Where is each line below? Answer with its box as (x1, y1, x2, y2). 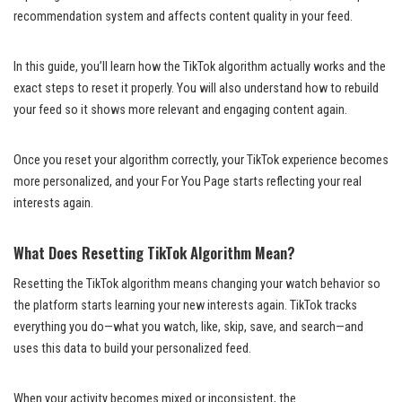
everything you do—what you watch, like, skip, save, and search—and (13, 319, 363, 335)
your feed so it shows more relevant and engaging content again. (13, 101, 347, 118)
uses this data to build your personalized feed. (13, 340, 251, 356)
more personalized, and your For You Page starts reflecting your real (13, 173, 362, 189)
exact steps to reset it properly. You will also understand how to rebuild (13, 80, 379, 96)
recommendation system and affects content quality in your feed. (13, 8, 353, 24)
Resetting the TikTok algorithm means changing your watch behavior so (13, 275, 380, 292)
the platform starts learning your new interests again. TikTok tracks (13, 297, 357, 313)
